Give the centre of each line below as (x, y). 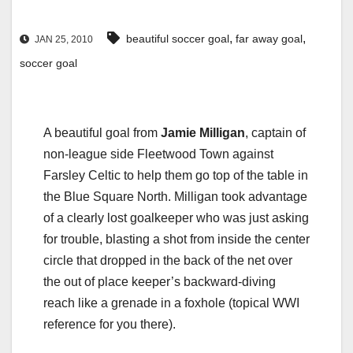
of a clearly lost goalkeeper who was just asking (176, 218)
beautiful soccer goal (178, 39)
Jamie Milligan (203, 133)
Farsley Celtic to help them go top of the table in (176, 176)
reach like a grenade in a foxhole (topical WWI (171, 303)
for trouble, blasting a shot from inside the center (176, 240)
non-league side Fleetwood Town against (158, 154)
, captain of (275, 133)
